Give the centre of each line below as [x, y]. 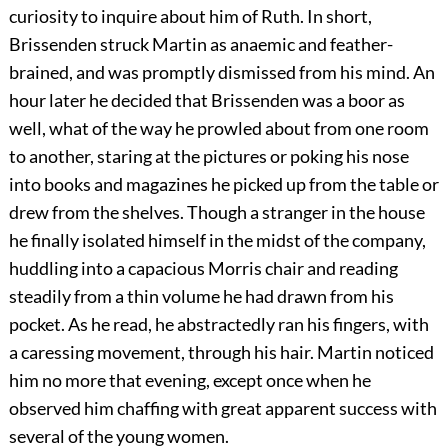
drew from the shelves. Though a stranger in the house [216, 212]
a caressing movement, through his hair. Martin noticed [221, 352]
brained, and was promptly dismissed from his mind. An [221, 72]
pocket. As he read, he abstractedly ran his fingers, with [218, 324]
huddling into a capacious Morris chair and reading [203, 268]
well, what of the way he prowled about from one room [218, 128]
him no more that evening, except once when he [189, 380]
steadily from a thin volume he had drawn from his [201, 296]
